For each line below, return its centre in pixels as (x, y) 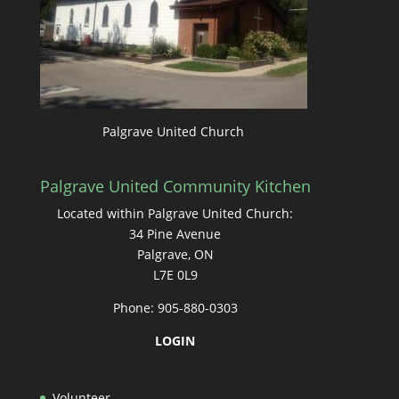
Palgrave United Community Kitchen (175, 186)
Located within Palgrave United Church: (175, 213)
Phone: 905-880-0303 (175, 307)
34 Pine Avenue (175, 233)
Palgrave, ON (175, 254)
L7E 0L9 (175, 274)
